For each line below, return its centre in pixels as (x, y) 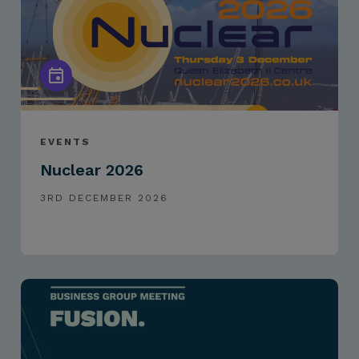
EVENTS (66, 142)
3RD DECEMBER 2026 (105, 198)
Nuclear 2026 (92, 170)
